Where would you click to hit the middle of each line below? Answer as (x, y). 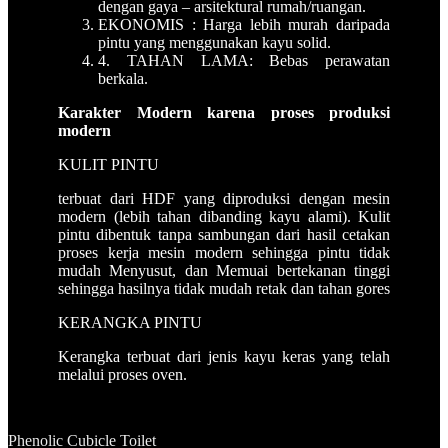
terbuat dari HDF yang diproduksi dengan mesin (224, 198)
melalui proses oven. (122, 374)
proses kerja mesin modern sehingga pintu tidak (224, 252)
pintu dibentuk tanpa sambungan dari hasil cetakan (224, 234)
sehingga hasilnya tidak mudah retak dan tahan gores (224, 288)
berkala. (123, 78)
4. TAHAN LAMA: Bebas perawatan (244, 60)
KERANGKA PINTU (130, 322)
